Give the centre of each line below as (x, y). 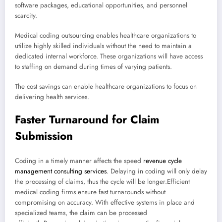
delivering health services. (52, 97)
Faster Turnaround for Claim (87, 120)
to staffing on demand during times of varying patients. (93, 66)
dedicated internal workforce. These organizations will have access (109, 56)
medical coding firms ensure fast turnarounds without (90, 192)
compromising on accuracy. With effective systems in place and (105, 202)
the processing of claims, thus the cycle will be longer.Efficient (102, 181)
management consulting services (61, 171)
